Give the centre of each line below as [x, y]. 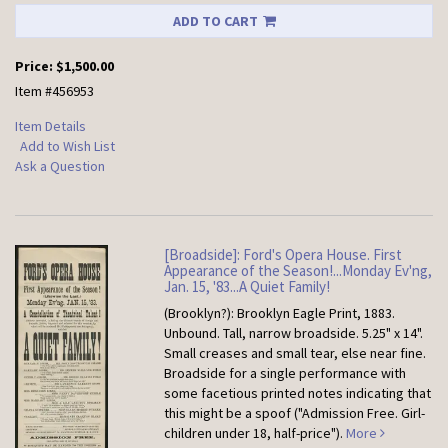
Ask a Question [60, 166]
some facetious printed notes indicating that [298, 393]
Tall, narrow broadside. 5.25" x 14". [323, 333]
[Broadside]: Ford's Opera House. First [283, 255]
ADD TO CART [215, 21]
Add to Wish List [67, 146]
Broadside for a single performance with [285, 373]
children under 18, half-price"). [254, 433]
